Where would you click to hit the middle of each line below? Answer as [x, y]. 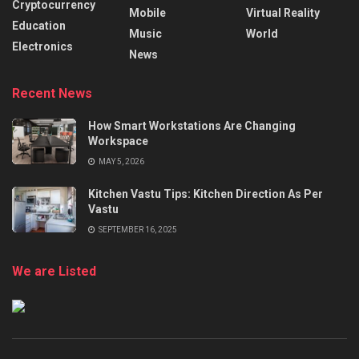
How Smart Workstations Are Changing [192, 125]
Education [39, 25]
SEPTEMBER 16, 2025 [137, 229]
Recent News [52, 93]
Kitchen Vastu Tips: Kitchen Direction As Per [206, 194]
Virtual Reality [283, 12]
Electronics [42, 46]
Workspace [118, 141]
